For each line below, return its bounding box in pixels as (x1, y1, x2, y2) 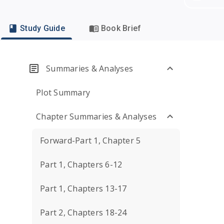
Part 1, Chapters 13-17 (40, 183, 127, 194)
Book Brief (100, 23, 141, 33)
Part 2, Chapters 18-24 (40, 207, 127, 218)
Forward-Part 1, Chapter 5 (40, 135, 141, 146)
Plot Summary (36, 87, 90, 98)
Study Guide (20, 23, 65, 33)
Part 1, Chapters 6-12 (40, 159, 122, 170)
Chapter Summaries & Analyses (36, 111, 156, 122)
